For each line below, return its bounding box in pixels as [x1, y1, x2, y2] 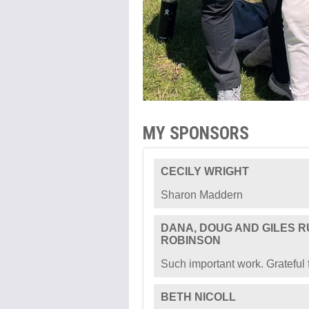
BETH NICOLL [161, 291, 236, 303]
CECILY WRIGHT [161, 166, 249, 177]
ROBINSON [161, 235, 221, 246]
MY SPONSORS [143, 123, 249, 143]
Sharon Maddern [161, 189, 243, 201]
